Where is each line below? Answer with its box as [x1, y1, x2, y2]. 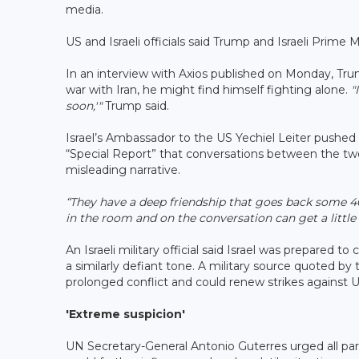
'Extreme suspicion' [66, 306, 185, 321]
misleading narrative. [66, 162, 180, 177]
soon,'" [66, 98, 102, 113]
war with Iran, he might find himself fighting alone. [66, 82, 351, 97]
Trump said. [102, 98, 169, 113]
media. [66, 2, 103, 17]
